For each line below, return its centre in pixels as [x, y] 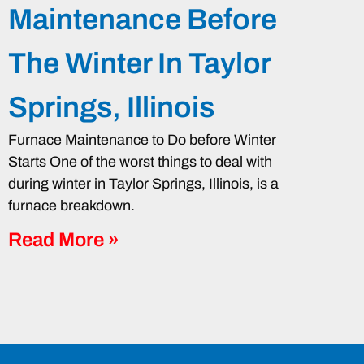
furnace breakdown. [71, 206]
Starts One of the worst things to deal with [140, 162]
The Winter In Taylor [139, 64]
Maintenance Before [143, 20]
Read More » [64, 240]
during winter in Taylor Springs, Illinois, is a [143, 184]
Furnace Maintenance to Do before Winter [142, 140]
